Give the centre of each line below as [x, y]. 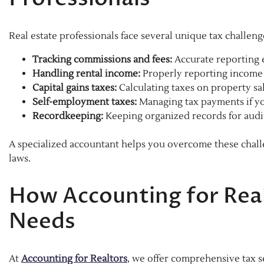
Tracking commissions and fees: [102, 59]
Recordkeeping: [68, 116]
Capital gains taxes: [75, 88]
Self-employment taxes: [85, 102]
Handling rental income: [86, 73]
